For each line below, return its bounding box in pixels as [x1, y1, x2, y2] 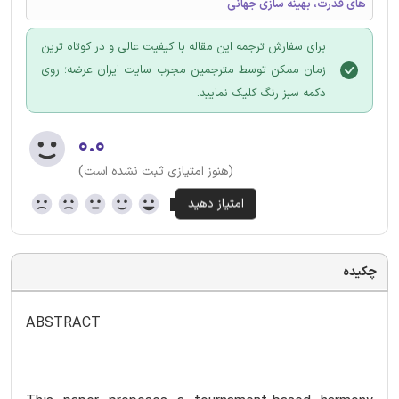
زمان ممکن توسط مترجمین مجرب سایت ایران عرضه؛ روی [41, 61, 326, 79]
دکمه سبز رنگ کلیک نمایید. [197, 84, 326, 102]
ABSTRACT [26, 312, 101, 334]
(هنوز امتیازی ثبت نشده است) [78, 161, 233, 181]
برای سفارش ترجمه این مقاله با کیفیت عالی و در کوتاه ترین [41, 37, 326, 56]
